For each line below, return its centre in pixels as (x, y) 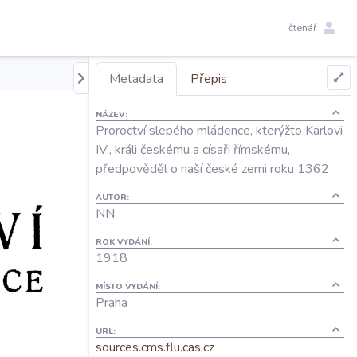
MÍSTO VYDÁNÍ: (128, 286)
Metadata (136, 79)
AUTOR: (112, 197)
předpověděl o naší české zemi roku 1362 (212, 169)
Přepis (209, 79)
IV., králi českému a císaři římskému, (193, 150)
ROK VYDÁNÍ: (124, 242)
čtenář (303, 27)
